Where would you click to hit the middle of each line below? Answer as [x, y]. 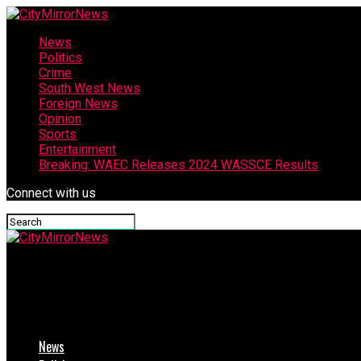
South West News [89, 88]
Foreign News [78, 104]
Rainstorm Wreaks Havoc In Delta [98, 311]
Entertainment [77, 149]
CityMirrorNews [77, 272]
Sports [58, 134]
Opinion [60, 119]
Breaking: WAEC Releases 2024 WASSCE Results [178, 165]
